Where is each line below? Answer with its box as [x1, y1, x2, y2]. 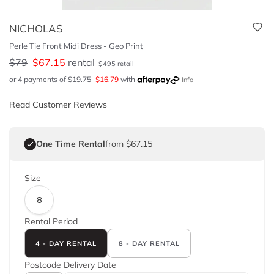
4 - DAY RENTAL [35, 239, 97, 248]
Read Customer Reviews [9, 99, 107, 110]
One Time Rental [36, 138, 105, 149]
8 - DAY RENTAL [119, 239, 180, 248]
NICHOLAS [9, 22, 63, 35]
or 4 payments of [9, 75, 68, 84]
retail [116, 59, 135, 68]
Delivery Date [64, 259, 116, 270]
